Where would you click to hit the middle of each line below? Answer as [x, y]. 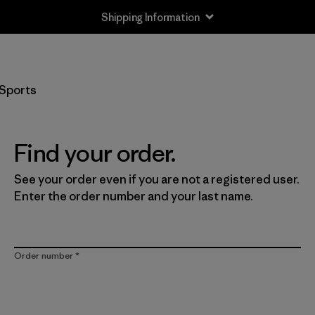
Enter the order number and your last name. [134, 196]
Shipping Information [150, 17]
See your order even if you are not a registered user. [157, 179]
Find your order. [95, 153]
